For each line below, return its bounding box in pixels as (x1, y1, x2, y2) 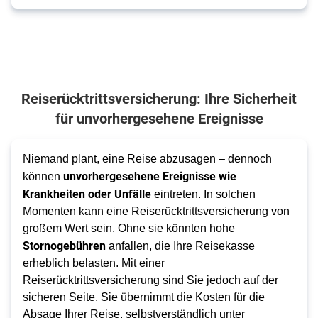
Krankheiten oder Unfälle (23, 186, 151, 201)
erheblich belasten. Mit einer (23, 257, 165, 269)
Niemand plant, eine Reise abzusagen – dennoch (23, 153, 272, 165)
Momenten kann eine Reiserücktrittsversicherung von (23, 205, 290, 217)
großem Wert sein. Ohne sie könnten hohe (23, 222, 235, 234)
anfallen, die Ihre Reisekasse (106, 240, 255, 252)
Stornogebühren (23, 238, 106, 253)
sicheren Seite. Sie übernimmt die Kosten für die (23, 291, 265, 303)
